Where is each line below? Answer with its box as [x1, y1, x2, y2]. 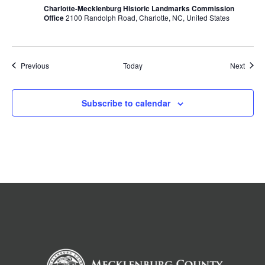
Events [48, 59, 70, 70]
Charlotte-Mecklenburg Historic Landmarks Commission [43, 2, 234, 14]
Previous [20, 60, 49, 70]
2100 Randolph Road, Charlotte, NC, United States [65, 12, 230, 22]
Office [43, 12, 66, 23]
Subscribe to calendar [82, 96, 170, 109]
